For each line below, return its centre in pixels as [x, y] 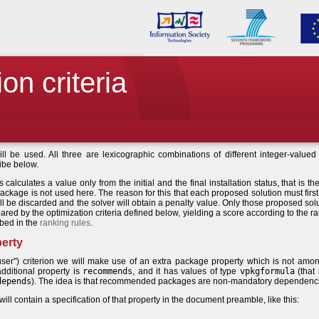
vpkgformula [267, 271]
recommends [108, 271]
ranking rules [65, 223]
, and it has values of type [186, 271]
